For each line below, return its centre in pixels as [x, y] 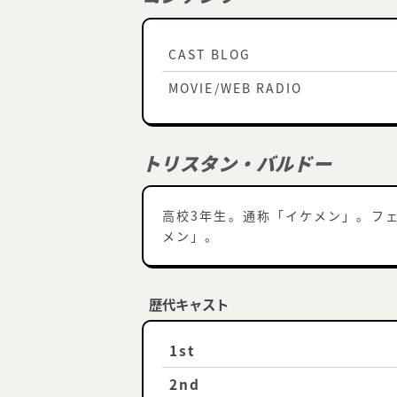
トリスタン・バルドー [237, 164]
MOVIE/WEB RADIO [236, 87]
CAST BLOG [210, 54]
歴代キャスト [188, 304]
